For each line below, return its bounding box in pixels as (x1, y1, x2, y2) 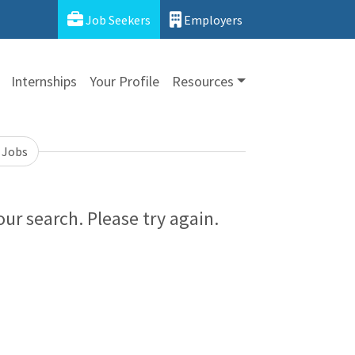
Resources (171, 71, 234, 90)
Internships (10, 71, 77, 90)
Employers (181, 11, 242, 28)
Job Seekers (83, 11, 151, 28)
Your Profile (89, 71, 159, 90)
